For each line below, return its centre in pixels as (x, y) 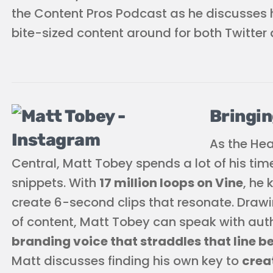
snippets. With (55, 183)
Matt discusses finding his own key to (127, 261)
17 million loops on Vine (171, 183)
